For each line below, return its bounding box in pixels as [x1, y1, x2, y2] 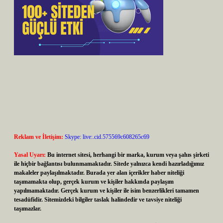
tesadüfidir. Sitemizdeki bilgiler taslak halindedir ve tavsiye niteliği [14, 196, 182, 203]
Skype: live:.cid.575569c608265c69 [65, 133, 149, 140]
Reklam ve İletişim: [14, 133, 63, 140]
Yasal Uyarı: [14, 151, 46, 158]
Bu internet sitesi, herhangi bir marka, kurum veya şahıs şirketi [47, 151, 209, 158]
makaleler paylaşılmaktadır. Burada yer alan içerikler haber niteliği [14, 169, 184, 176]
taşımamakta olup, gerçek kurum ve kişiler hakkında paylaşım [14, 178, 174, 185]
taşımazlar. [14, 205, 41, 212]
